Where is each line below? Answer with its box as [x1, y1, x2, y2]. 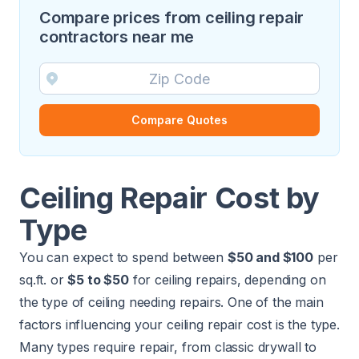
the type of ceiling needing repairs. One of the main [19, 294, 324, 310]
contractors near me [39, 27, 195, 46]
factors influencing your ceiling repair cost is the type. [19, 317, 340, 333]
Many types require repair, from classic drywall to [19, 339, 317, 355]
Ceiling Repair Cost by [19, 180, 321, 216]
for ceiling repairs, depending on [128, 272, 326, 288]
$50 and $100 [227, 249, 313, 265]
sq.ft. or [19, 272, 68, 288]
